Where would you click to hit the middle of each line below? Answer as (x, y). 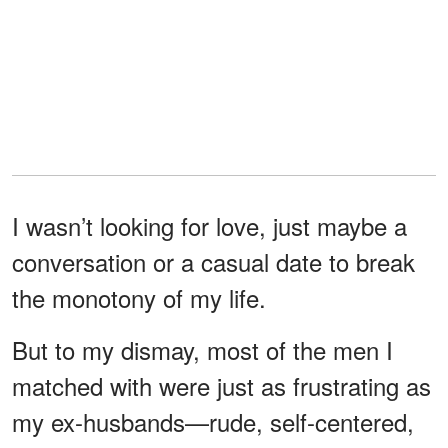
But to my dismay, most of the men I (202, 350)
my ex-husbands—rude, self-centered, (213, 422)
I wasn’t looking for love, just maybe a (209, 226)
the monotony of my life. (139, 298)
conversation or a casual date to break (213, 262)
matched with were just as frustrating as (221, 386)
